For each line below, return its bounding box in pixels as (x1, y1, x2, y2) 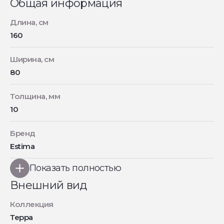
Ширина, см (10, 54, 54, 64)
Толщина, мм (10, 91, 60, 101)
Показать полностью (29, 162, 121, 174)
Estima (10, 141, 35, 151)
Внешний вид (10, 178, 87, 192)
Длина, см (10, 17, 48, 27)
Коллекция (10, 199, 53, 209)
